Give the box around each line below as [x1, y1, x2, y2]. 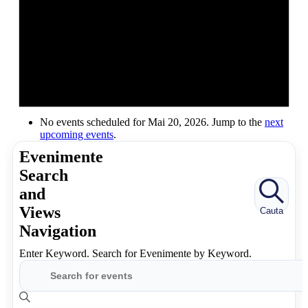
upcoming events [40, 129, 113, 141]
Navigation [19, 222, 96, 241]
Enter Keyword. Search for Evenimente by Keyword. [19, 247, 252, 260]
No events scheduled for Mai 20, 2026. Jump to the [40, 116, 265, 129]
